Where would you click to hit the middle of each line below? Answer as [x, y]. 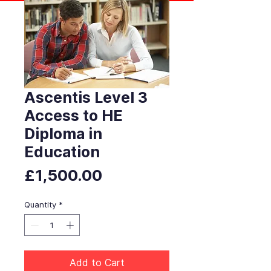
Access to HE [73, 116]
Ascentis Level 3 [86, 98]
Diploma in [63, 134]
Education [62, 152]
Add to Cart [97, 262]
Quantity [40, 205]
